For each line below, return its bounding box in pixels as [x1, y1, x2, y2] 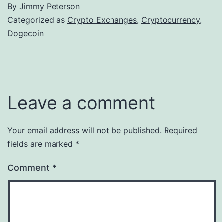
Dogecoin [7, 28, 44, 38]
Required [164, 125, 197, 135]
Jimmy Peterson [19, 1, 80, 11]
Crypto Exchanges [67, 14, 137, 25]
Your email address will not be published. [7, 125, 162, 135]
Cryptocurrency [141, 14, 200, 25]
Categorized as [7, 14, 67, 25]
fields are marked [7, 138, 75, 149]
